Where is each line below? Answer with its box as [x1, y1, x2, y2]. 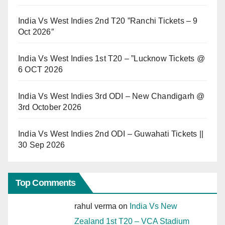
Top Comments [16, 178, 76, 188]
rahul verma [74, 202, 117, 211]
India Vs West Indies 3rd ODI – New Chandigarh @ [18, 91, 205, 100]
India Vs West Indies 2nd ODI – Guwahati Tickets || [18, 129, 204, 138]
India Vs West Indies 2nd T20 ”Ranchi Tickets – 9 [18, 16, 198, 25]
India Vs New [130, 202, 177, 211]
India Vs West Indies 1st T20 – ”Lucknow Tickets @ [18, 54, 205, 63]
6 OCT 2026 [18, 65, 63, 74]
